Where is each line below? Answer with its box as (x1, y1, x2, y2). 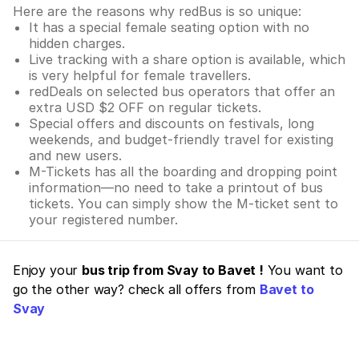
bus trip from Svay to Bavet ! (82, 261, 264, 278)
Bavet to (259, 280, 314, 297)
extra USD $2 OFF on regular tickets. (29, 99, 261, 115)
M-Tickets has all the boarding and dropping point (29, 163, 337, 179)
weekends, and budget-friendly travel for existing (29, 131, 333, 147)
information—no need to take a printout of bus (29, 179, 323, 196)
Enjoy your (13, 261, 83, 278)
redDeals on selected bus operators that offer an (29, 83, 335, 99)
